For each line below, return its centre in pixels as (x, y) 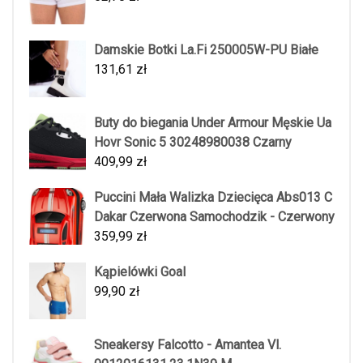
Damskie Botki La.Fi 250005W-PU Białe (206, 50)
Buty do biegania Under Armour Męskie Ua (213, 123)
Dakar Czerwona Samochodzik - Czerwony (214, 217)
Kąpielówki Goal (140, 272)
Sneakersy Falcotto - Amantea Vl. (188, 345)
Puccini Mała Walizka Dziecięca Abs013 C (213, 198)
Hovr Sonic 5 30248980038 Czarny (193, 143)
